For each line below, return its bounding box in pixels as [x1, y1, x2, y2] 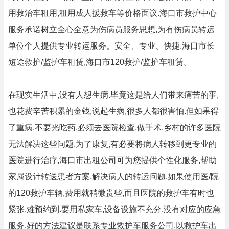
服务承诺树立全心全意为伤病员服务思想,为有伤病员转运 [8, 25, 215, 34]
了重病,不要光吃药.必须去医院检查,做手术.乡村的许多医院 [8, 123, 221, 132]
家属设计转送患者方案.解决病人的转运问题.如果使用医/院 [8, 172, 219, 181]
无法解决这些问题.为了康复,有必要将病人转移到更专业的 [8, 140, 217, 148]
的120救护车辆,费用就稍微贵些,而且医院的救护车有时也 [8, 189, 214, 197]
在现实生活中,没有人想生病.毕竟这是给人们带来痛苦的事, [8, 90, 219, 99]
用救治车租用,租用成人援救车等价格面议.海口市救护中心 [8, 9, 217, 17]
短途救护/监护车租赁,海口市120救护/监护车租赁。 [8, 58, 192, 66]
